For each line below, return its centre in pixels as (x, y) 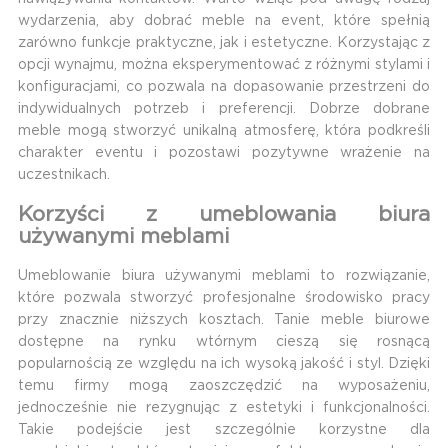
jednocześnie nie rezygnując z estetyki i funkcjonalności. (224, 408)
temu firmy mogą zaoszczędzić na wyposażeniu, (224, 386)
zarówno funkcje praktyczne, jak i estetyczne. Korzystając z (224, 43)
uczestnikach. (63, 175)
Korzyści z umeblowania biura (224, 214)
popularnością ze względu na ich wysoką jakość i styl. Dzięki (224, 364)
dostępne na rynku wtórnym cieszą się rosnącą (224, 342)
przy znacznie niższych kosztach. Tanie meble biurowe (224, 320)
